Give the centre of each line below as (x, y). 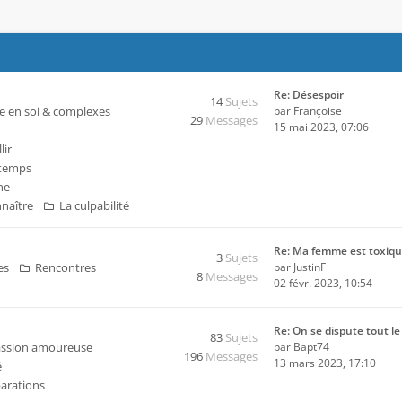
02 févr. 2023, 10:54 (323, 283)
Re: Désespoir (309, 95)
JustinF (310, 267)
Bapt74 (311, 347)
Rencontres (66, 267)
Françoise (318, 111)
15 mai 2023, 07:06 (321, 127)
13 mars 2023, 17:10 (325, 363)
